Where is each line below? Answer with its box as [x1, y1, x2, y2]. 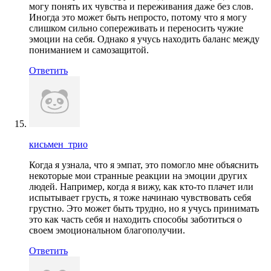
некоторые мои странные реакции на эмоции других [29, 170, 247, 181]
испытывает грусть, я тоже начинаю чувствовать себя [29, 192, 251, 203]
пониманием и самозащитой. [29, 44, 149, 55]
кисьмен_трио [29, 139, 88, 149]
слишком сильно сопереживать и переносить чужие [29, 22, 243, 33]
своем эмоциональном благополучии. [29, 224, 185, 235]
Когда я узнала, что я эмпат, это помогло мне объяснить [29, 159, 258, 170]
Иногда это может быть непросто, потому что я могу [29, 11, 247, 22]
